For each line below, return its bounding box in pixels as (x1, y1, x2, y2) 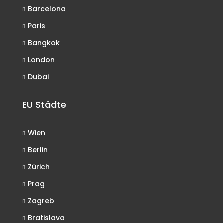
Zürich (28, 162, 50, 172)
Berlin (28, 145, 48, 155)
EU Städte (22, 98, 66, 111)
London (28, 55, 55, 65)
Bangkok (28, 38, 60, 48)
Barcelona (28, 4, 66, 14)
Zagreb (28, 196, 54, 206)
